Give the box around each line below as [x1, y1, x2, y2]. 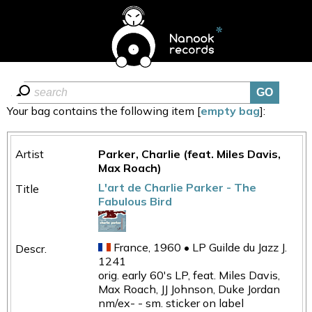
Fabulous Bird [98, 194, 173, 208]
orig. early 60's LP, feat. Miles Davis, [98, 268, 281, 282]
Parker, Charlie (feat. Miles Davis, [98, 147, 281, 161]
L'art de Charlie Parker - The [98, 180, 257, 194]
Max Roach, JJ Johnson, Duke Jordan [98, 282, 281, 296]
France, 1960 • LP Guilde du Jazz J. [111, 240, 288, 254]
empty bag [201, 104, 260, 118]
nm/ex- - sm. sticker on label [98, 296, 244, 310]
